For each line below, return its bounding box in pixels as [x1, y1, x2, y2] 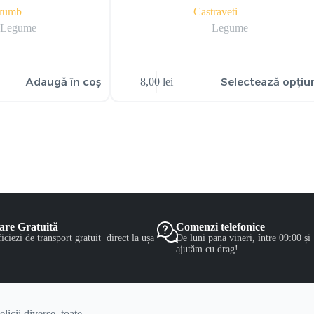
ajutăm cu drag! [176, 243, 239, 254]
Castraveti [193, 6, 238, 18]
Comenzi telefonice [176, 220, 266, 233]
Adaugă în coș [25, 75, 101, 89]
